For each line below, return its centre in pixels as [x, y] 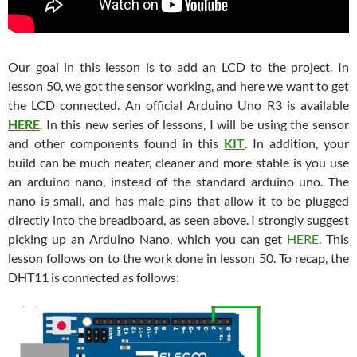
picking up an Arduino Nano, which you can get [147, 239]
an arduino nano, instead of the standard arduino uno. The [178, 182]
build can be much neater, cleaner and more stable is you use [178, 163]
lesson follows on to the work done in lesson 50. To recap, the [178, 258]
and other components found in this [116, 143]
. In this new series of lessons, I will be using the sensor [194, 124]
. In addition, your [297, 143]
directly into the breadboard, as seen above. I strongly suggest [178, 220]
